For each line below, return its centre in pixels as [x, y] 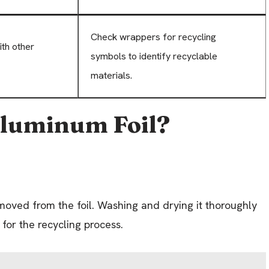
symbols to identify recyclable [154, 56]
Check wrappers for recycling [153, 37]
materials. [111, 75]
